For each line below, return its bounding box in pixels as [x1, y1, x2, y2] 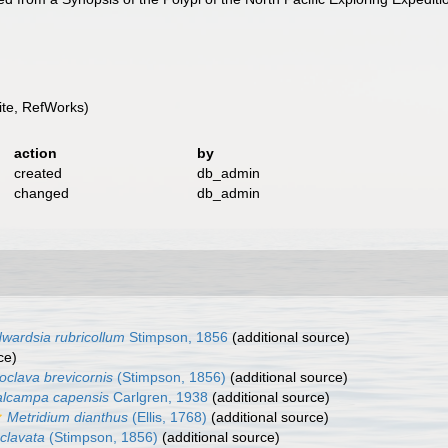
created [13, 165, 62, 181]
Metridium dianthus [7, 409, 128, 425]
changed [13, 185, 69, 201]
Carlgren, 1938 [109, 389, 208, 405]
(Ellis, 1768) [128, 409, 207, 425]
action [13, 145, 57, 161]
